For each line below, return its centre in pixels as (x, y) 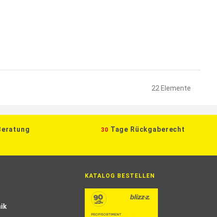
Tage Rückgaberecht (147, 129)
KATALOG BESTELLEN (120, 176)
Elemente (175, 88)
